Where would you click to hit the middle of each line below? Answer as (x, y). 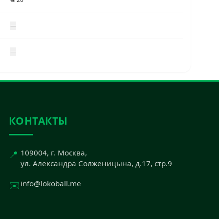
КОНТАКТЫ (38, 121)
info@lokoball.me (51, 184)
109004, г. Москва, (54, 152)
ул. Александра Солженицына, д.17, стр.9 (96, 163)
